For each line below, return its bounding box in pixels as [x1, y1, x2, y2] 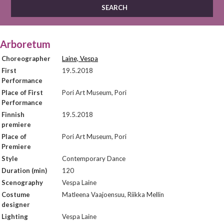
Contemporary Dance [62, 154, 125, 162]
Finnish [1, 110, 24, 118]
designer [1, 200, 30, 208]
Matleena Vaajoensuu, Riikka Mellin [62, 190, 164, 198]
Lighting [1, 212, 28, 220]
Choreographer [1, 54, 50, 62]
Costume [1, 190, 30, 198]
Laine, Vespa [62, 54, 98, 62]
